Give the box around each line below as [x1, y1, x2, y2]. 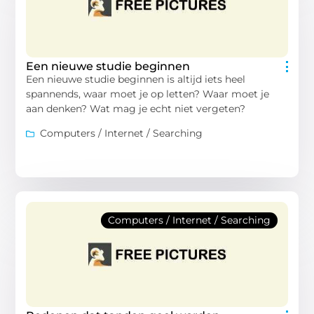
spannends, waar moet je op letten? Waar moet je [26, 87, 270, 100]
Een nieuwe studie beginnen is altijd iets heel [26, 72, 246, 86]
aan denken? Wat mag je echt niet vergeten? [26, 102, 246, 115]
